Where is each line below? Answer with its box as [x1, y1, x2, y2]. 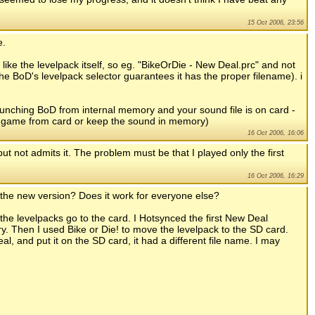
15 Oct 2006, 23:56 [247, 19, 304, 27]
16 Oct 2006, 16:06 [247, 129, 304, 137]
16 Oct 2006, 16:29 [247, 172, 304, 180]
